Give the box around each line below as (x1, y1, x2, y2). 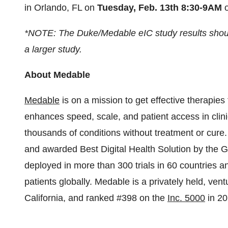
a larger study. (24, 44, 82, 54)
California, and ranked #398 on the (24, 193, 167, 203)
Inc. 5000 (167, 193, 205, 203)
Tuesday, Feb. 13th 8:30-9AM (97, 3, 222, 13)
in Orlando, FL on (24, 3, 97, 13)
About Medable (24, 70, 90, 80)
